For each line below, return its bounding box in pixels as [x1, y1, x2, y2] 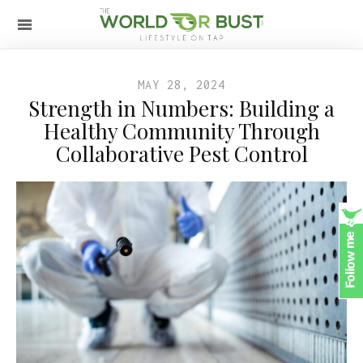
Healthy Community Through [43, 117, 320, 145]
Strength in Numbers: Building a [28, 94, 335, 122]
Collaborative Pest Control [55, 139, 308, 168]
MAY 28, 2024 [138, 78, 225, 92]
